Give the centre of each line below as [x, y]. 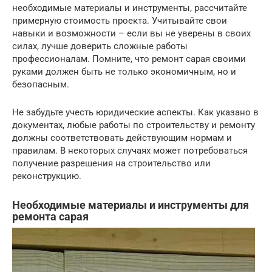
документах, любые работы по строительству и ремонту [134, 125]
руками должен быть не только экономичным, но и [124, 72]
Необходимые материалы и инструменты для [131, 205]
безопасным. [41, 84]
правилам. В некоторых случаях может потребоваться [130, 151]
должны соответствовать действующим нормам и [122, 138]
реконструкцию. [47, 176]
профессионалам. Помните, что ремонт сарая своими [129, 59]
